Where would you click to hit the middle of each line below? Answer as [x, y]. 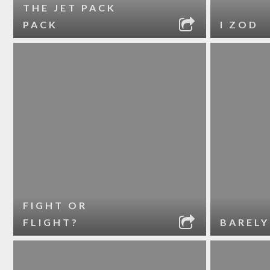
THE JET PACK [70, 8]
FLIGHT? [51, 222]
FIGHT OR [55, 205]
